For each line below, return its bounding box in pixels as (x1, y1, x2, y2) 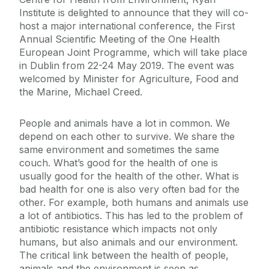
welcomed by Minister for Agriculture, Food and (19, 73, 238, 85)
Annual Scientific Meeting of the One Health (19, 33, 220, 46)
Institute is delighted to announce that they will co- (19, 7, 249, 19)
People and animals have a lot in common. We (19, 117, 230, 130)
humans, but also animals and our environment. (19, 236, 238, 249)
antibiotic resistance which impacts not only (19, 223, 217, 235)
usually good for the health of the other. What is (19, 170, 239, 183)
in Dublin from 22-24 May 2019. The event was (19, 59, 234, 72)
